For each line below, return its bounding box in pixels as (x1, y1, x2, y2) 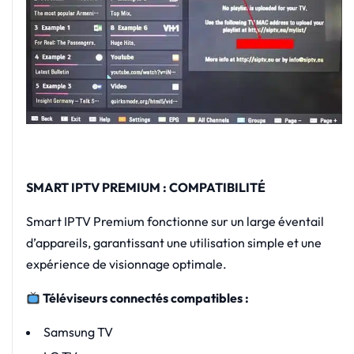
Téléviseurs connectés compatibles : (42, 290, 249, 307)
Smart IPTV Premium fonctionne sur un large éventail (25, 213, 324, 230)
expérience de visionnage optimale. (25, 256, 227, 273)
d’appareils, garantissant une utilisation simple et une (25, 235, 322, 251)
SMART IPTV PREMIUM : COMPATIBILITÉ (25, 179, 265, 196)
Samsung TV (43, 324, 113, 341)
